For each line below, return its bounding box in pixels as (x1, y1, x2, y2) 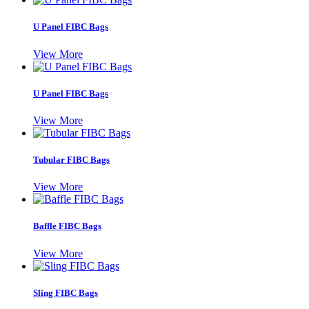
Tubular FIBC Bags (33, 154, 110, 166)
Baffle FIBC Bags (33, 221, 101, 232)
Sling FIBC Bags (33, 287, 98, 298)
